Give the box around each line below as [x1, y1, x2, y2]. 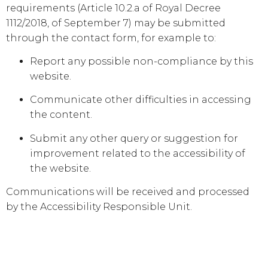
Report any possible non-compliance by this [30, 56, 253, 68]
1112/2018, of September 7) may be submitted [6, 17, 226, 29]
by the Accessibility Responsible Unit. [6, 201, 192, 213]
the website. [30, 162, 91, 174]
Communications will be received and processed [6, 186, 249, 198]
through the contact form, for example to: [6, 32, 216, 44]
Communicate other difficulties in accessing [30, 94, 251, 106]
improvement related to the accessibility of [30, 147, 245, 159]
